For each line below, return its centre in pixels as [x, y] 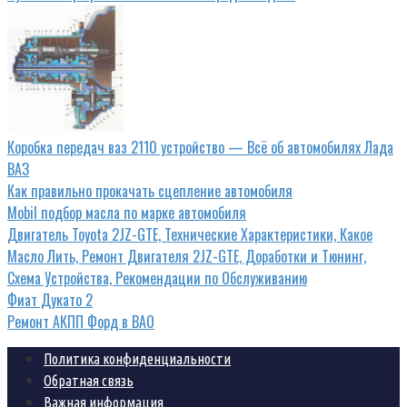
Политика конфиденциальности [137, 359]
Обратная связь [89, 381]
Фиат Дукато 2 [50, 300]
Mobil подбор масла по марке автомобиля [127, 213]
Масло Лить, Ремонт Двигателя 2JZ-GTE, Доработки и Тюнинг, [187, 257]
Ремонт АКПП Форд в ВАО [81, 322]
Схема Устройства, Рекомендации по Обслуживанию [157, 278]
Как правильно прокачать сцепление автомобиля [150, 191]
